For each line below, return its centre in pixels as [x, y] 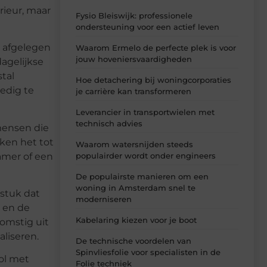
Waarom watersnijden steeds [134, 144]
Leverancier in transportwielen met [145, 112]
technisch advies [109, 123]
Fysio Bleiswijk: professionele [134, 15]
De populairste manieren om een [142, 176]
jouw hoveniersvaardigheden [134, 59]
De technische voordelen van [133, 240]
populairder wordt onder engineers [146, 155]
